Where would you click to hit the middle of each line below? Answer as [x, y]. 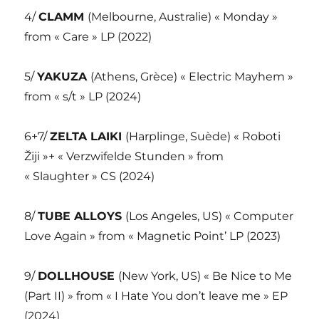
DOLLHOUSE [78, 276]
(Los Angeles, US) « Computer [210, 216]
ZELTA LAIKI [88, 137]
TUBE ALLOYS [82, 216]
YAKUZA [64, 77]
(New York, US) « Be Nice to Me [205, 276]
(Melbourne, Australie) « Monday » [183, 17]
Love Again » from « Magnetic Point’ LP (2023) [153, 236]
